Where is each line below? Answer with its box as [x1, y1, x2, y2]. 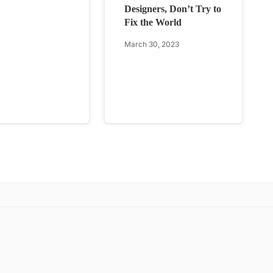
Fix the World [124, 17, 182, 28]
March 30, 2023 [124, 40, 180, 49]
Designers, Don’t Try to [124, 4, 222, 15]
